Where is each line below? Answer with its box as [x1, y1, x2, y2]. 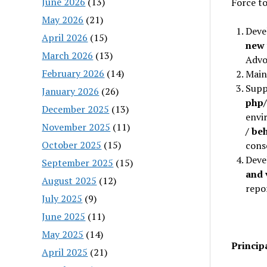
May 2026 [42, 13, 84, 26]
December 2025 [42, 102, 110, 116]
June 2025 [42, 209, 86, 223]
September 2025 [42, 156, 114, 169]
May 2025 [42, 227, 84, 241]
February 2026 [42, 66, 105, 80]
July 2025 [42, 191, 83, 205]
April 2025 [42, 245, 88, 259]
